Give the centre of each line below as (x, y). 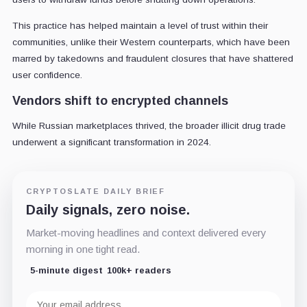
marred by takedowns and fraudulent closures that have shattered (152, 59)
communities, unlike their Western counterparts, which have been (151, 42)
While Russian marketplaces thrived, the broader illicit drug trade (149, 126)
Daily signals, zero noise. (108, 210)
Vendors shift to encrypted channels (120, 101)
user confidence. (47, 75)
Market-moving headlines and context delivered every (146, 233)
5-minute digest (66, 271)
